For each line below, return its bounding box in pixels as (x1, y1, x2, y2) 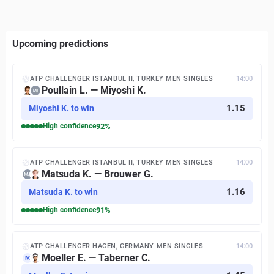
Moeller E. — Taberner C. (42, 252, 150, 264)
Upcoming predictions (12, 38, 108, 50)
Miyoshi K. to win (29, 103, 94, 113)
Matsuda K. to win (29, 187, 98, 197)
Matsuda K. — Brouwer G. (42, 168, 154, 180)
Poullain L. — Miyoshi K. (42, 84, 146, 96)
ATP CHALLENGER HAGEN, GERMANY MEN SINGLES (30, 242, 204, 250)
